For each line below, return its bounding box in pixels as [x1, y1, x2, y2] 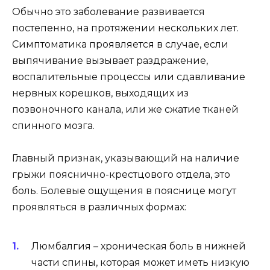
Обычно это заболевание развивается [12, 5, 205, 17]
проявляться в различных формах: [12, 201, 186, 213]
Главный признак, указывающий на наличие [12, 152, 239, 164]
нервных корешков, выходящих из [12, 87, 189, 99]
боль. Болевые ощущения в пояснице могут [12, 184, 236, 196]
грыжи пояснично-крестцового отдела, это [12, 168, 230, 180]
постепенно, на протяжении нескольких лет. [12, 22, 239, 34]
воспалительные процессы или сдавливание [12, 71, 245, 83]
